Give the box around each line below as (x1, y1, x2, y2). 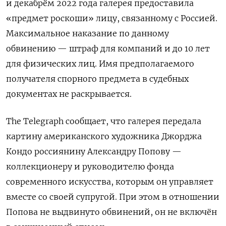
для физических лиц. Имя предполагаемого (6, 59, 194, 69)
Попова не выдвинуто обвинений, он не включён (6, 207, 217, 217)
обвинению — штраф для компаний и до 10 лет (6, 43, 210, 54)
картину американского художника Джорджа (6, 131, 202, 142)
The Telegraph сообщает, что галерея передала (6, 116, 201, 127)
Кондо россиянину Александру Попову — (6, 146, 182, 157)
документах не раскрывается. (6, 89, 132, 99)
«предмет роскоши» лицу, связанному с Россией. (6, 13, 217, 24)
